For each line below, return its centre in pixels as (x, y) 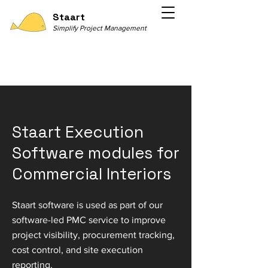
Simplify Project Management (100, 28)
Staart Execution (78, 132)
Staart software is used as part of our (87, 205)
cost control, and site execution (77, 250)
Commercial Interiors (92, 174)
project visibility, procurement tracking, (93, 235)
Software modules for (96, 153)
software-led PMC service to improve (89, 220)
